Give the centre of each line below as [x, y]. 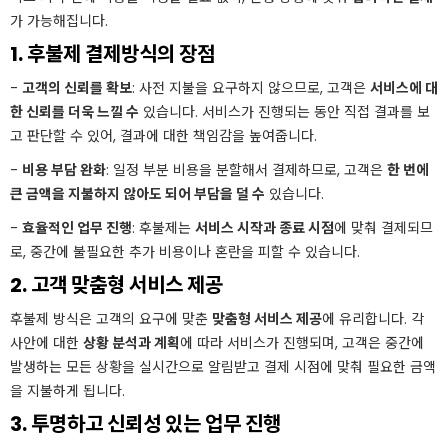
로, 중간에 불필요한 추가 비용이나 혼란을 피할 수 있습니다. [185, 252]
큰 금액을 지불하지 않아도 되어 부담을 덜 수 [137, 194]
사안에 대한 [46, 343]
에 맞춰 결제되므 [383, 228]
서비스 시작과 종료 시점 [264, 228]
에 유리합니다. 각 [373, 319]
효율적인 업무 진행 [77, 228]
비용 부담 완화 [64, 170]
